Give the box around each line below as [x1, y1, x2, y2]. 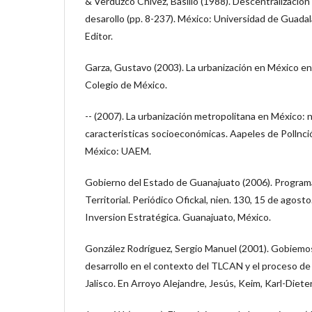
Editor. [85, 29, 113, 42]
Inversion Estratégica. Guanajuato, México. [85, 210, 271, 223]
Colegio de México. [85, 78, 167, 91]
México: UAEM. [85, 144, 151, 157]
